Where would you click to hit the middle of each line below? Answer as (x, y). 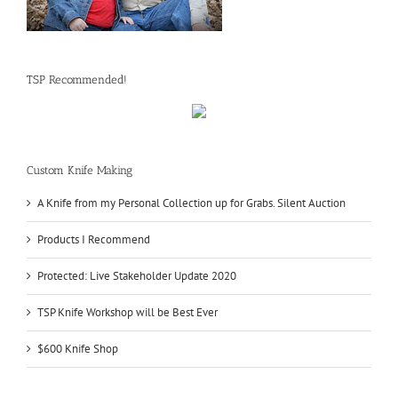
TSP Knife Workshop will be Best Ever (127, 313)
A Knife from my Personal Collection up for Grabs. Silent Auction (191, 203)
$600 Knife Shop (78, 349)
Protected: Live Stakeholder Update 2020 (137, 276)
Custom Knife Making (80, 171)
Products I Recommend (94, 240)
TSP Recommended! (77, 79)
